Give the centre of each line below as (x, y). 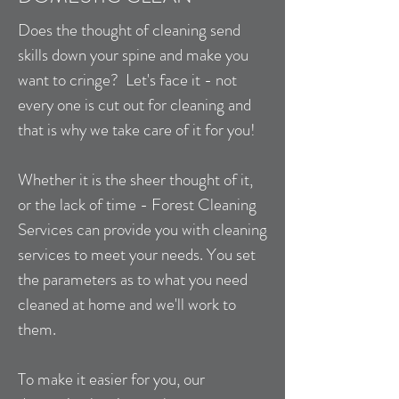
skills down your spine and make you (133, 55)
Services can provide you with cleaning (142, 229)
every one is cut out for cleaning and (134, 105)
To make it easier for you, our (111, 379)
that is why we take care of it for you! (137, 130)
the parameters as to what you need (133, 279)
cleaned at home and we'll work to (127, 304)
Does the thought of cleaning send (129, 30)
